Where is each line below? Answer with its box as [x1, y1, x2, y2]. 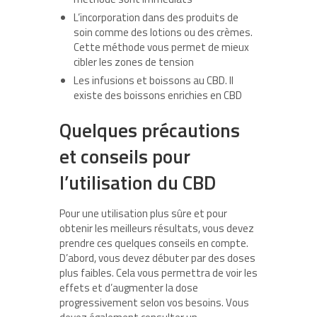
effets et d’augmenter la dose [59, 279, 198, 296]
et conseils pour [59, 141, 190, 171]
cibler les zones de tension [74, 53, 194, 70]
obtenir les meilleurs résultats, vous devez [59, 219, 254, 236]
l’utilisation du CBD [59, 167, 216, 197]
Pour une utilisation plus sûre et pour [59, 204, 227, 221]
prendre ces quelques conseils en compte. [59, 234, 248, 251]
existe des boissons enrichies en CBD [74, 86, 242, 103]
